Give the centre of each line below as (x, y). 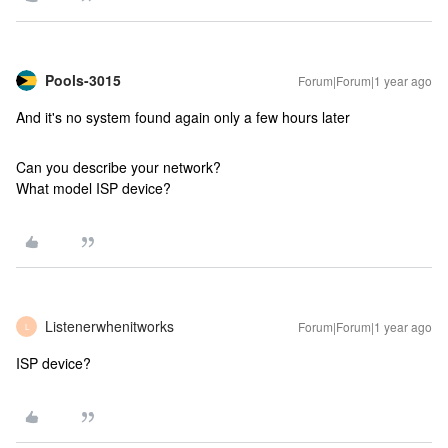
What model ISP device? (95, 188)
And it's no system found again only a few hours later (183, 117)
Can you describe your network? (118, 167)
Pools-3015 (83, 80)
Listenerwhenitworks (109, 326)
